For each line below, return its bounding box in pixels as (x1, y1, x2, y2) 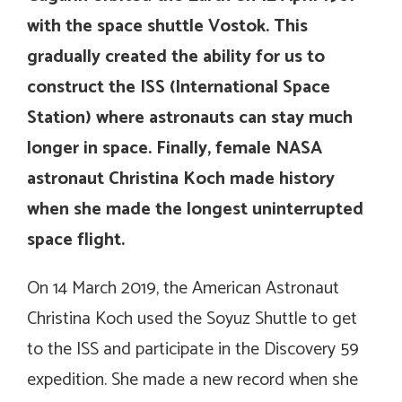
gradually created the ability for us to (27, 41, 325, 72)
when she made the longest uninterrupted (27, 194, 363, 224)
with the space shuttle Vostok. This (27, 11, 308, 41)
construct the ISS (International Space (27, 72, 330, 102)
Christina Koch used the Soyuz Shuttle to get (27, 303, 357, 334)
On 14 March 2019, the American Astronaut (27, 273, 339, 303)
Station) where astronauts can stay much (27, 102, 353, 133)
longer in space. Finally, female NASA (27, 133, 322, 163)
